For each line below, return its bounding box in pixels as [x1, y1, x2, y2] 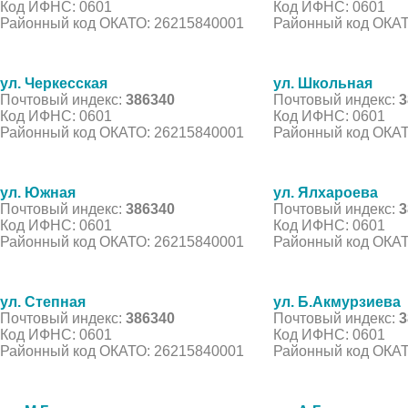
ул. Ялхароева [273, 184, 378, 200]
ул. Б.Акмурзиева [273, 293, 401, 310]
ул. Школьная [273, 75, 372, 91]
